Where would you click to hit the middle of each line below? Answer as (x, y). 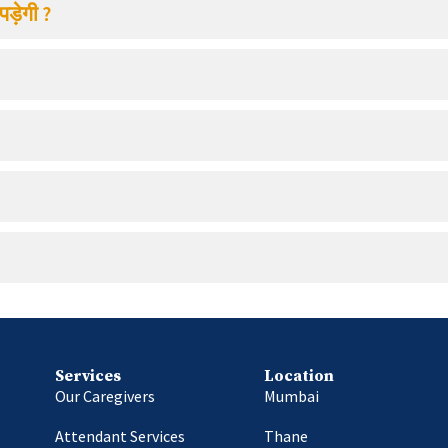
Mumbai (291, 395)
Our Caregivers (104, 395)
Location (298, 375)
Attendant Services (119, 435)
